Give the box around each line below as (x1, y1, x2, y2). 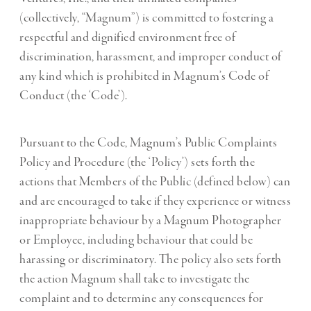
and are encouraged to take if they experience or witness (19, 193, 291, 210)
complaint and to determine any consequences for (19, 290, 264, 308)
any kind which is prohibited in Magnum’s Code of (19, 68, 269, 85)
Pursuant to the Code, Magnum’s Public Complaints (19, 135, 277, 152)
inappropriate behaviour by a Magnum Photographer (19, 212, 281, 230)
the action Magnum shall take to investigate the (19, 271, 250, 288)
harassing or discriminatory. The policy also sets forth (19, 251, 282, 269)
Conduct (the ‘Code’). (19, 87, 128, 105)
